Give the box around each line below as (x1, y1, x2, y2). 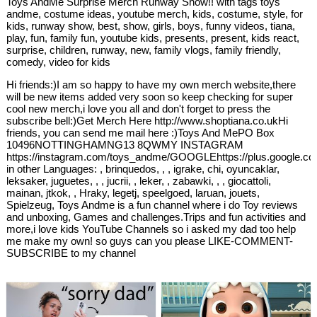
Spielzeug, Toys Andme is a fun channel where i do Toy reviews (6, 199, 299, 212)
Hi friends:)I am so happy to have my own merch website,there (6, 79, 296, 91)
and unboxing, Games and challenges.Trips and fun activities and (6, 211, 306, 224)
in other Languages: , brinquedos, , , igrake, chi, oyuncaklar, (6, 163, 280, 175)
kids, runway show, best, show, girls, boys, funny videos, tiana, (6, 20, 296, 33)
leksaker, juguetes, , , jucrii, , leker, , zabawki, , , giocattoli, (6, 175, 272, 188)
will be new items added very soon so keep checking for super (6, 91, 294, 103)
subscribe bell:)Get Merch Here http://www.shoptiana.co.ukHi (6, 115, 289, 127)
